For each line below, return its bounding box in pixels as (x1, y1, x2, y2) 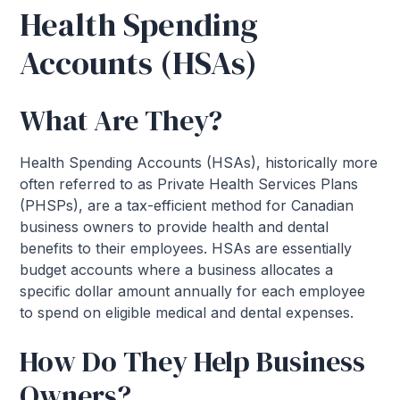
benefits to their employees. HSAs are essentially (20, 239, 353, 258)
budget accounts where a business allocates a (20, 261, 334, 279)
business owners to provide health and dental (20, 218, 329, 237)
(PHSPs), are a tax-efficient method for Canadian (20, 196, 354, 215)
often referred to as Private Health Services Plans (20, 175, 359, 194)
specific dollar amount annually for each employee (20, 282, 366, 301)
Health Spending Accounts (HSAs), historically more (20, 154, 379, 172)
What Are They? (20, 101, 223, 141)
